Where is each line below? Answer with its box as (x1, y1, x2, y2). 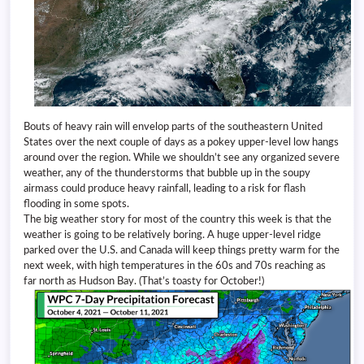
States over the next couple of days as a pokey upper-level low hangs (24, 137, 339, 148)
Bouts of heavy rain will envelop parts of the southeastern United (24, 122, 323, 132)
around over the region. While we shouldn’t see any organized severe (24, 153, 340, 163)
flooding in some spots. (24, 199, 129, 210)
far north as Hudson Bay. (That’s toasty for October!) (24, 276, 264, 287)
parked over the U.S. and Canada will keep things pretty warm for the (24, 245, 340, 256)
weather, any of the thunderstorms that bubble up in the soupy (24, 168, 310, 179)
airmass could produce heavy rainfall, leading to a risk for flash (24, 184, 305, 194)
